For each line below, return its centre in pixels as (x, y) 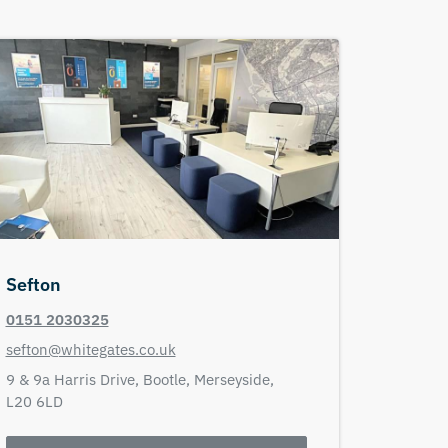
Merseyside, (235, 379)
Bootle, (168, 379)
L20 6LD (34, 401)
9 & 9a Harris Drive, (74, 379)
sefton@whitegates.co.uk (90, 349)
